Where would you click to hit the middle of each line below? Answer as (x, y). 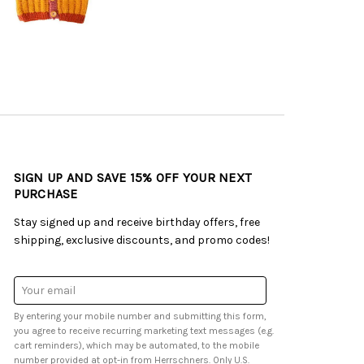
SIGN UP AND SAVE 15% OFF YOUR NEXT (132, 177)
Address (35, 303)
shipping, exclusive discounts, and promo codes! (141, 240)
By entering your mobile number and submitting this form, (139, 316)
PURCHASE (45, 193)
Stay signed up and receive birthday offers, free (136, 222)
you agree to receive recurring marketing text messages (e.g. (35, 331)
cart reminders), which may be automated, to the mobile (74, 346)
